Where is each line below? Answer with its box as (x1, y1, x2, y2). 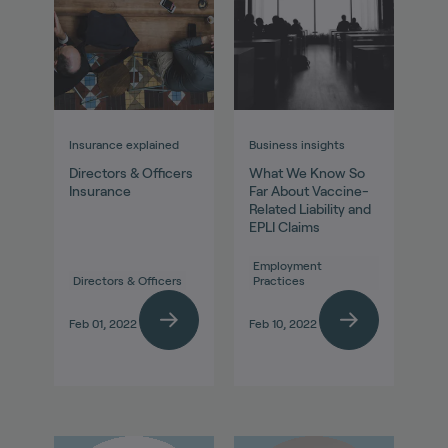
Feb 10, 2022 (249, 317, 317, 331)
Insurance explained (68, 138, 179, 152)
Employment (253, 259, 322, 273)
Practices (253, 274, 305, 288)
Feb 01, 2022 (68, 317, 137, 331)
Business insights (249, 138, 345, 152)
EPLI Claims (249, 219, 320, 236)
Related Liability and (249, 201, 371, 218)
